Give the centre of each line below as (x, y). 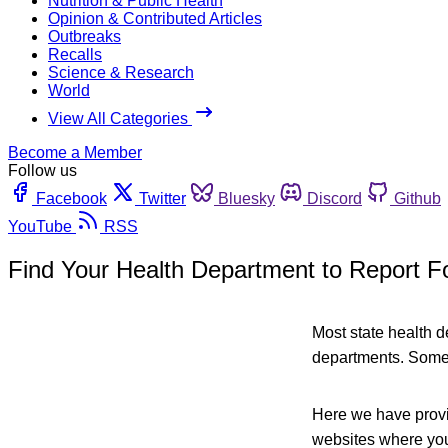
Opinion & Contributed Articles (155, 18)
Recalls (75, 54)
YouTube (40, 226)
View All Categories (120, 118)
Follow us (42, 170)
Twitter (162, 198)
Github (417, 198)
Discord (334, 198)
